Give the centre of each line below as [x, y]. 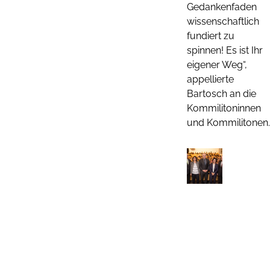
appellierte [210, 79]
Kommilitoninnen [224, 108]
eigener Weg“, [217, 64]
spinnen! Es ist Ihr [225, 50]
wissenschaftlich [223, 21]
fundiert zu [211, 36]
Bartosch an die [221, 93]
